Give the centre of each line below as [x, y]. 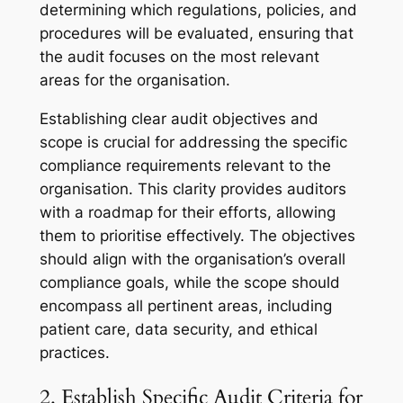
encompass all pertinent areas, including [185, 305]
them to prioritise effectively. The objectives [197, 235]
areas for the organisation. [134, 80]
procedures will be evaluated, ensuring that [196, 33]
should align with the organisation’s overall [192, 259]
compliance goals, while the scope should [189, 282]
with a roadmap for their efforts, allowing [187, 212]
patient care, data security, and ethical [178, 329]
